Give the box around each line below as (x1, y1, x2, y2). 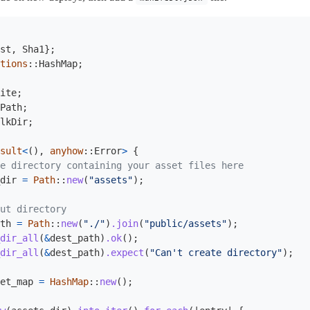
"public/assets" (144, 218, 227, 229)
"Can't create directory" (149, 247, 282, 258)
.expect (105, 247, 144, 258)
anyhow (50, 145, 83, 156)
